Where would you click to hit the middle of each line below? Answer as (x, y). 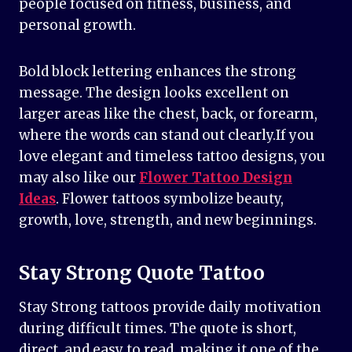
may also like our (79, 178)
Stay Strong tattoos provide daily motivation (170, 308)
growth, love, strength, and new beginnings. (168, 220)
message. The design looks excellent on (154, 93)
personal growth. (77, 26)
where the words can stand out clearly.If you (167, 136)
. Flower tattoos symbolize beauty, (170, 199)
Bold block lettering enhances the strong (158, 72)
